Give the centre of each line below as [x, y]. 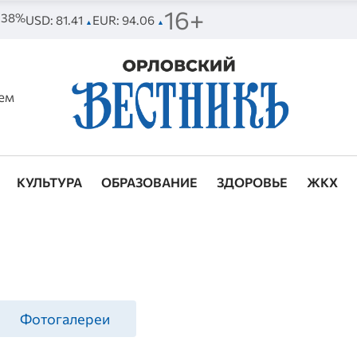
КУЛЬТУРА [49, 182]
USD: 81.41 [55, 20]
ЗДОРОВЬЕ [253, 182]
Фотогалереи [65, 319]
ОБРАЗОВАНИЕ [150, 182]
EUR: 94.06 [124, 20]
